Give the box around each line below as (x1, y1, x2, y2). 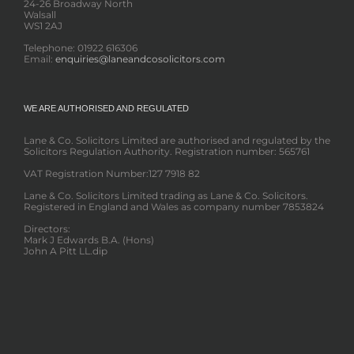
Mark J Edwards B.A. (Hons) (24, 234, 154, 247)
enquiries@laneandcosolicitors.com (55, 53, 225, 66)
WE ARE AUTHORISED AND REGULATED (24, 104, 189, 114)
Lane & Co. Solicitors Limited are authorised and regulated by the (24, 134, 330, 147)
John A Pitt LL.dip (24, 245, 107, 258)
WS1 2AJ (24, 20, 62, 32)
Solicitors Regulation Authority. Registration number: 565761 (24, 145, 310, 158)
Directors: (24, 223, 70, 235)
